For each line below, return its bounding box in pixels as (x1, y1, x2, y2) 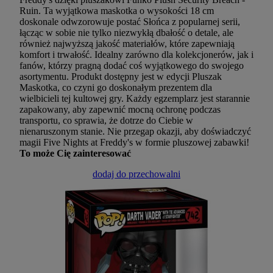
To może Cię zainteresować (19, 148, 131, 159)
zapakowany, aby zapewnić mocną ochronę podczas (19, 104, 221, 115)
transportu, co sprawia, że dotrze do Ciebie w (19, 115, 193, 126)
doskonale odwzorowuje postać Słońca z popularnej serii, (19, 16, 240, 27)
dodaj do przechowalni (93, 169, 180, 180)
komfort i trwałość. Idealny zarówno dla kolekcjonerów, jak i (19, 49, 253, 60)
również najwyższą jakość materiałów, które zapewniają (19, 38, 235, 49)
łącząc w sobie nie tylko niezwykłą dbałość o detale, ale (19, 27, 233, 38)
